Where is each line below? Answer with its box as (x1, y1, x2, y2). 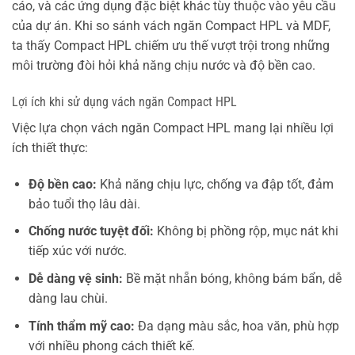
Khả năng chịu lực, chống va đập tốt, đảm (96, 176, 334, 192)
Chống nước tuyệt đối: (28, 223, 154, 239)
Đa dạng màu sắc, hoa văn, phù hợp (134, 318, 339, 334)
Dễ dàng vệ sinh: (28, 271, 123, 287)
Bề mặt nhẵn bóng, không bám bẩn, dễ (122, 271, 342, 287)
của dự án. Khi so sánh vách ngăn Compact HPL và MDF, (12, 18, 330, 34)
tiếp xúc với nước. (28, 243, 127, 259)
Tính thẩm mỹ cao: (28, 318, 135, 334)
